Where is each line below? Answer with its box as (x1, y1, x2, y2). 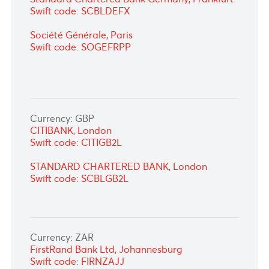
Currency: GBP (33, 184, 105, 198)
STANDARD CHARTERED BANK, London (33, 237, 231, 252)
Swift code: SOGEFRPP (33, 105, 145, 119)
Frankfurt (214, 52, 259, 65)
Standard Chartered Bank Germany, (33, 52, 214, 65)
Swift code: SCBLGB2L (33, 251, 143, 265)
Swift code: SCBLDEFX (33, 65, 145, 79)
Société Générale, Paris (33, 92, 148, 106)
